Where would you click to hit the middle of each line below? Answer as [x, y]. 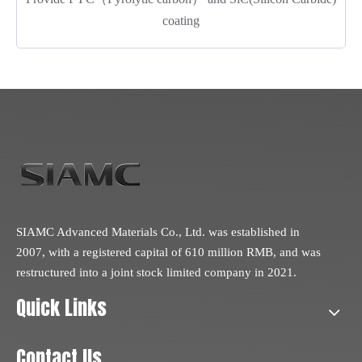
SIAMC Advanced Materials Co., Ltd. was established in [158, 232]
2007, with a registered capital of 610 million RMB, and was [168, 252]
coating [181, 20]
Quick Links [61, 307]
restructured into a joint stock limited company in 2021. [156, 272]
